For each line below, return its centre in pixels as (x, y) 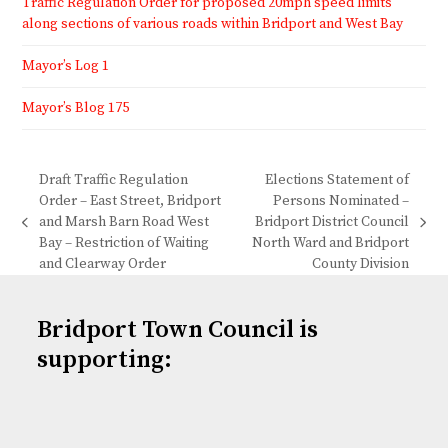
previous (49, 230)
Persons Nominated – (341, 200)
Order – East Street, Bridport (129, 200)
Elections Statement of (337, 179)
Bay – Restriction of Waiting (123, 242)
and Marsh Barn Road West (123, 221)
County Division (361, 263)
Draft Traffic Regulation (113, 179)
